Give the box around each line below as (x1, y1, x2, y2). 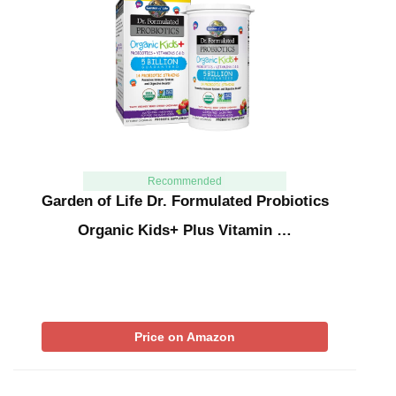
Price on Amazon (134, 330, 235, 345)
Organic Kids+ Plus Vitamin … (78, 222, 292, 240)
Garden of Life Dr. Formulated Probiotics (41, 193, 329, 210)
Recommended (147, 175, 222, 188)
